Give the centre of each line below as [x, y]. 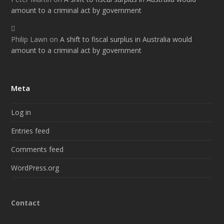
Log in [21, 112]
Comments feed [37, 149]
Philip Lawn [29, 39]
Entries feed [30, 131]
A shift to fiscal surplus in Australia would [126, 39]
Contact [26, 203]
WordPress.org [35, 168]
